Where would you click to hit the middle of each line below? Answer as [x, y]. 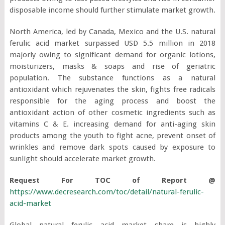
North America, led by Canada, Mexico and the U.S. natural [113, 31]
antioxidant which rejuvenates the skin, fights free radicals [113, 89]
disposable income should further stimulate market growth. [112, 10]
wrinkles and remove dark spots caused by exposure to [113, 147]
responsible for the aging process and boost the [113, 101]
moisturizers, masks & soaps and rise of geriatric [113, 66]
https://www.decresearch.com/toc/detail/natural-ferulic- [106, 192]
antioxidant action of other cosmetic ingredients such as [113, 112]
